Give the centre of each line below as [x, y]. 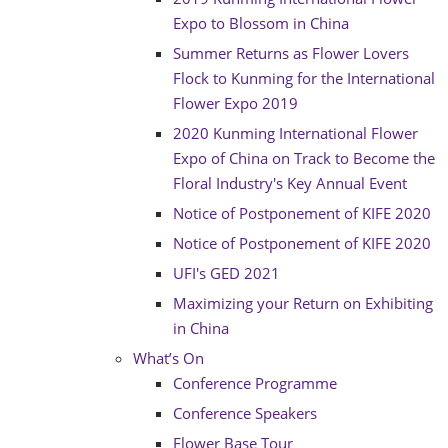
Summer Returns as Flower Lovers [291, 53]
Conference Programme [255, 383]
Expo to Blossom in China [261, 23]
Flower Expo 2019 [235, 103]
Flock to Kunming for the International [304, 78]
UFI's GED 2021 [226, 273]
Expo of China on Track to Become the [304, 158]
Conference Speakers [245, 413]
